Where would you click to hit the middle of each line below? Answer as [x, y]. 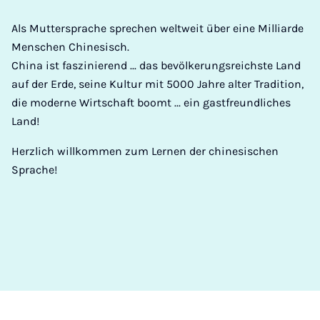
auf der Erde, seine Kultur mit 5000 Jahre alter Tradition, [157, 84]
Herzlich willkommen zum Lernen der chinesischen [145, 151]
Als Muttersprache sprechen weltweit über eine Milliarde [157, 28]
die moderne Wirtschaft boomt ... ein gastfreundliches [151, 102]
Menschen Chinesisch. [70, 47]
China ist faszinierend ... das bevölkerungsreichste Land [156, 65]
